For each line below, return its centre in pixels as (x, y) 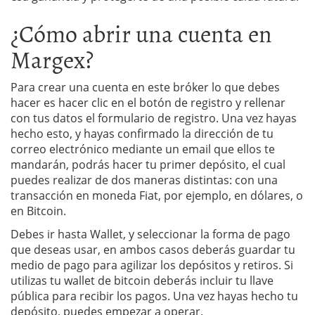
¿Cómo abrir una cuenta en (141, 32)
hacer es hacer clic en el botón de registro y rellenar (148, 102)
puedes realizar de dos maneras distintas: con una (144, 180)
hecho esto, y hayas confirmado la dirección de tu (142, 133)
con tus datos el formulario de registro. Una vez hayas (154, 118)
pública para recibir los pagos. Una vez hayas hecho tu (154, 296)
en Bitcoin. (38, 211)
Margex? (52, 58)
